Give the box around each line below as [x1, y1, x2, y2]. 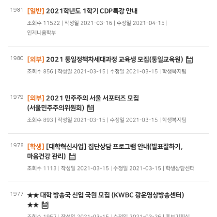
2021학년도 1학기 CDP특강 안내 [44, 7, 138, 15]
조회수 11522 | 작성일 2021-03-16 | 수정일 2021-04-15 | [27, 20, 168, 26]
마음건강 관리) [27, 152, 67, 160]
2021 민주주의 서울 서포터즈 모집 [45, 94, 139, 102]
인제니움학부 [27, 30, 56, 36]
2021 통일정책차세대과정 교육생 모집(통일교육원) [44, 55, 185, 63]
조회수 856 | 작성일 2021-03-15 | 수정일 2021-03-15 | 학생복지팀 [27, 68, 187, 75]
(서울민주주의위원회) [27, 104, 86, 111]
